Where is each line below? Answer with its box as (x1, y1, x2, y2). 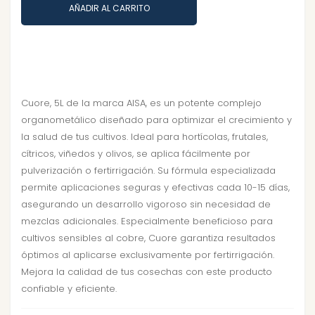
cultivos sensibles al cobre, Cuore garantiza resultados (21, 231, 276, 245)
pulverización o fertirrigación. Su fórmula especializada (21, 164, 276, 178)
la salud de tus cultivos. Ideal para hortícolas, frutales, (21, 130, 268, 144)
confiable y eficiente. (21, 282, 117, 296)
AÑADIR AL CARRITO (68, 1, 150, 14)
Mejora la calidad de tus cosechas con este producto (21, 265, 272, 279)
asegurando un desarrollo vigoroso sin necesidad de (21, 198, 271, 212)
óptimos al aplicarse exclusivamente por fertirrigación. (21, 248, 274, 262)
